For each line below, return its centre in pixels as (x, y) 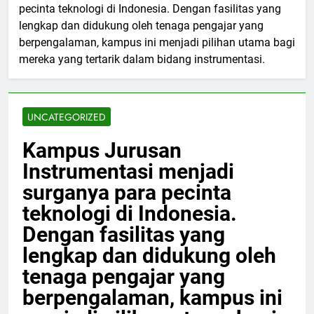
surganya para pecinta (127, 193)
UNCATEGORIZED (67, 117)
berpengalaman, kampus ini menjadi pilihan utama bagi (157, 43)
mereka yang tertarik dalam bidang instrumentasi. (142, 60)
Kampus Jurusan (102, 151)
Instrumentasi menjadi (128, 172)
